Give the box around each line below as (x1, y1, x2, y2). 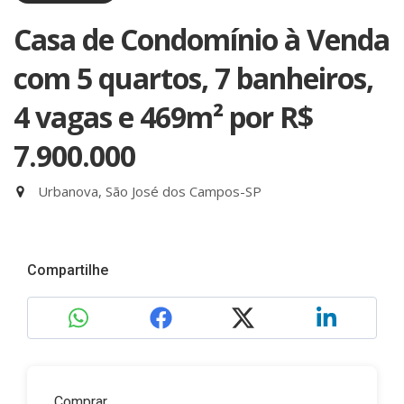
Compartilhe (27, 262, 108, 279)
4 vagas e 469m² (14, 97, 229, 136)
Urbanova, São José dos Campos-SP (34, 182, 262, 200)
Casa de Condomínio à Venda (14, 20, 390, 59)
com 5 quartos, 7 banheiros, (14, 59, 373, 97)
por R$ (229, 97, 313, 136)
